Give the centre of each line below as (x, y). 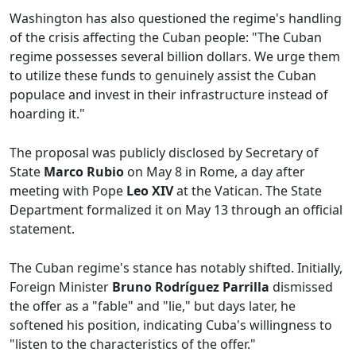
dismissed (301, 287)
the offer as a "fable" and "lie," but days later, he (153, 306)
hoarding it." (47, 114)
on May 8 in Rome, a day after (215, 172)
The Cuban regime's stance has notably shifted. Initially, (176, 268)
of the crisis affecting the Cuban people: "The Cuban (166, 38)
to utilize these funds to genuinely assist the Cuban (163, 76)
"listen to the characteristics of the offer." (133, 344)
